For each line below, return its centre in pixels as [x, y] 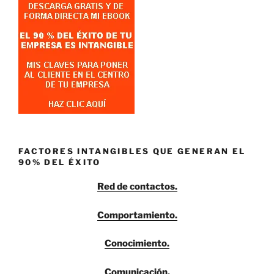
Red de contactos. [137, 187]
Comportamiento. [137, 215]
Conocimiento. [137, 244]
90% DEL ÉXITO [60, 162]
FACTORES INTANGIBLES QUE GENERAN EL [132, 151]
